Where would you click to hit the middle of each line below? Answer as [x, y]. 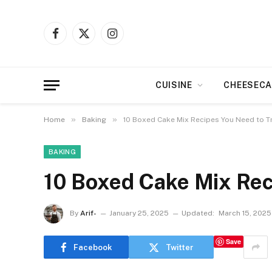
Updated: [198, 213]
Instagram [131, 39]
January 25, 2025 [139, 213]
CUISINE [174, 85]
